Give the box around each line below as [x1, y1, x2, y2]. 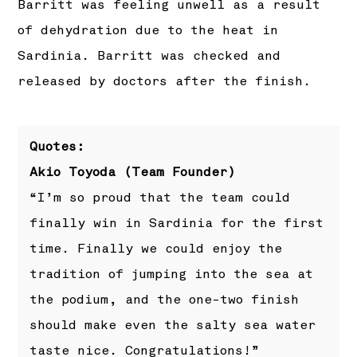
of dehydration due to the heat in [18, 22, 279, 39]
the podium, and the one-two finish [29, 292, 300, 308]
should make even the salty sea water [29, 317, 316, 334]
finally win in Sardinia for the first [29, 215, 324, 232]
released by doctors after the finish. [18, 73, 312, 90]
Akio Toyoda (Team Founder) [29, 164, 237, 181]
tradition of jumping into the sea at [29, 266, 314, 283]
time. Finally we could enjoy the [29, 241, 283, 257]
